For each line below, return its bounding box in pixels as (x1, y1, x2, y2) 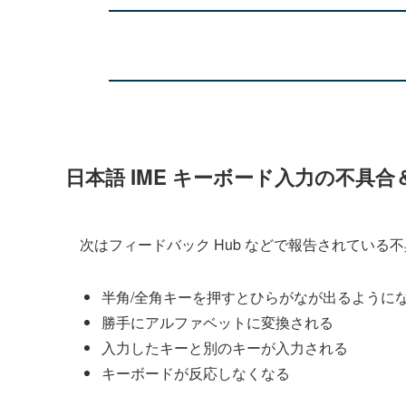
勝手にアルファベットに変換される (101, 311, 333, 333)
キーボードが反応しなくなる (101, 362, 290, 383)
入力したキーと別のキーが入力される (101, 336, 348, 358)
